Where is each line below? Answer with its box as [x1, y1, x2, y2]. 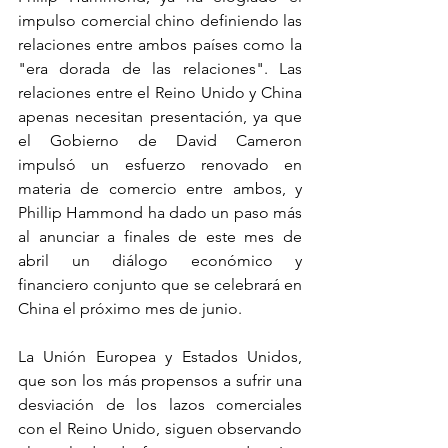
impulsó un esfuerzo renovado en [18, 155, 302, 174]
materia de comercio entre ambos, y [18, 179, 302, 198]
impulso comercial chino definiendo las [18, 11, 302, 30]
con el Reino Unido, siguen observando [18, 419, 302, 438]
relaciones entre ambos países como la [18, 35, 302, 54]
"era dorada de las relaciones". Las [18, 59, 302, 78]
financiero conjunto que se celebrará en [18, 275, 302, 294]
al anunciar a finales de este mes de [18, 227, 302, 246]
